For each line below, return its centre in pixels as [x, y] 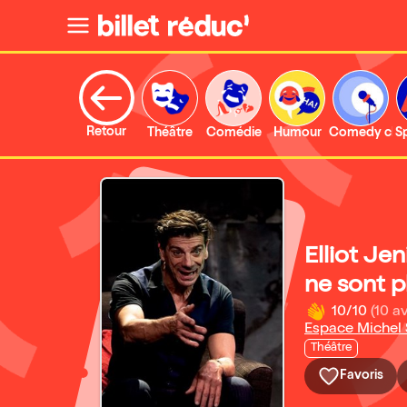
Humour [297, 134]
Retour [106, 133]
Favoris [362, 376]
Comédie [233, 134]
